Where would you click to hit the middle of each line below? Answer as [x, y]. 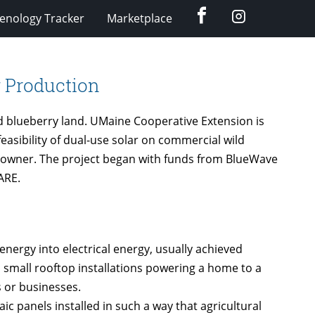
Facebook [231, 12]
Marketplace [139, 18]
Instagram [266, 14]
